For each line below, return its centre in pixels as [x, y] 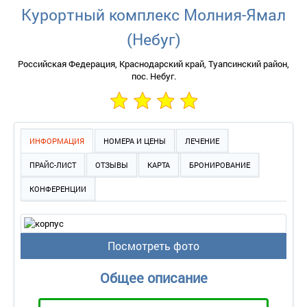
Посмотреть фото [153, 246]
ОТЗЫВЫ [112, 165]
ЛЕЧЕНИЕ [202, 141]
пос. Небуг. [153, 76]
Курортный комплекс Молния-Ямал [153, 14]
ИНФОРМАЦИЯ [57, 141]
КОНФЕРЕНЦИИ [58, 189]
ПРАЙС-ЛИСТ [53, 165]
